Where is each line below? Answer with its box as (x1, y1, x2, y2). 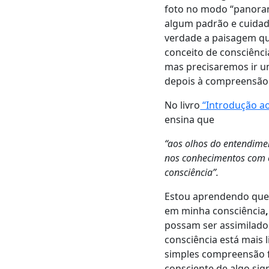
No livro (165, 98, 201, 112)
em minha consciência (165, 204, 266, 218)
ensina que (165, 113, 215, 127)
